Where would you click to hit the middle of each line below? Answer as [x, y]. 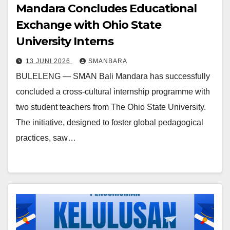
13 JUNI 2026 [49, 61]
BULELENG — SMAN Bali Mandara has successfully [113, 76]
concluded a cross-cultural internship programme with [113, 91]
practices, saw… [46, 138]
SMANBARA [108, 61]
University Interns [65, 41]
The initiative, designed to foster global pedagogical [110, 122]
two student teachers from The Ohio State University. [111, 107]
